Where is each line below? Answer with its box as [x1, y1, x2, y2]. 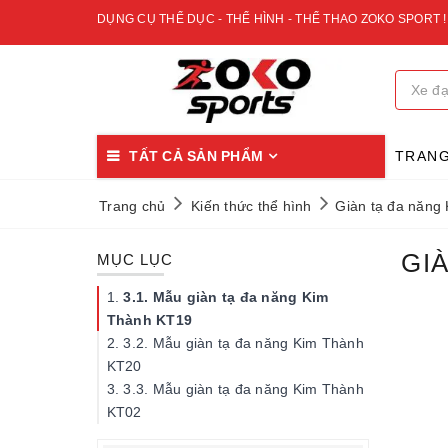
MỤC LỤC [97, 251, 173, 268]
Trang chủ [99, 198, 166, 214]
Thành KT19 [107, 312, 193, 328]
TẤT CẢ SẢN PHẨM [129, 148, 263, 164]
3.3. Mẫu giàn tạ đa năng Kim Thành [123, 381, 365, 397]
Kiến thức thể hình [191, 198, 312, 214]
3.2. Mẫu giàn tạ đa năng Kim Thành [123, 335, 365, 351]
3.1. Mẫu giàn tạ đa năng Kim [123, 289, 329, 305]
